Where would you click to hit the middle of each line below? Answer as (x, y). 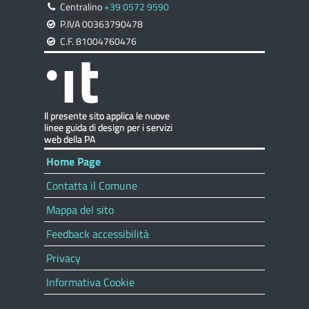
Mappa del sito (80, 210)
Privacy (63, 258)
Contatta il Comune (92, 186)
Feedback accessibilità (98, 234)
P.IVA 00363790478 (100, 24)
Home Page (73, 161)
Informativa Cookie (90, 282)
